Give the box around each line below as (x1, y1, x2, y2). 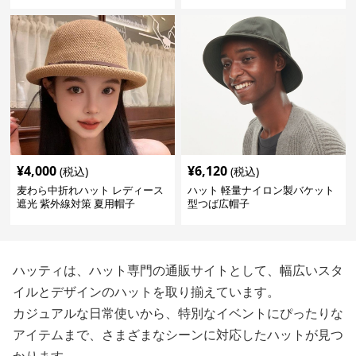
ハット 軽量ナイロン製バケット (187, 183, 335, 197)
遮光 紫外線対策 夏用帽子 (17, 196, 136, 211)
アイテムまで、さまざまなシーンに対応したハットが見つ (13, 328, 343, 342)
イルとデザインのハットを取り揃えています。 (13, 285, 280, 299)
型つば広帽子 (187, 196, 250, 211)
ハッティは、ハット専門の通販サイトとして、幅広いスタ (13, 264, 343, 277)
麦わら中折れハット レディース (17, 183, 164, 197)
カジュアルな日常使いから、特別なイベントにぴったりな (13, 307, 343, 320)
